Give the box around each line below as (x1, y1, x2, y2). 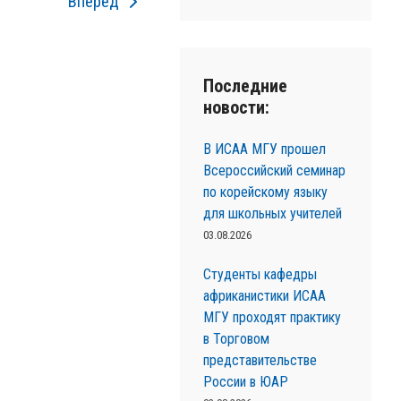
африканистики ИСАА (202, 287, 326, 304)
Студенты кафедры (202, 266, 317, 283)
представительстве (202, 352, 317, 369)
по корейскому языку (202, 183, 328, 200)
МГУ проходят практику (202, 309, 341, 326)
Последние (202, 75, 287, 97)
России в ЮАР (202, 373, 288, 390)
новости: (202, 97, 269, 118)
